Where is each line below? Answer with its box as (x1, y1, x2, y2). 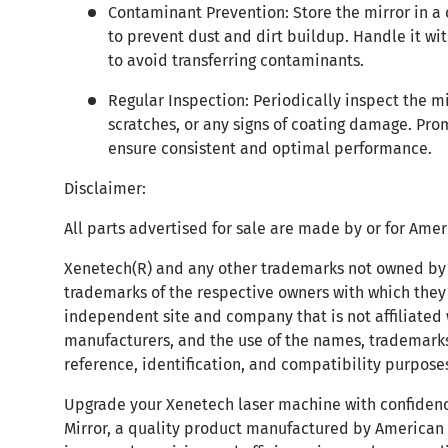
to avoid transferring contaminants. (108, 50, 364, 70)
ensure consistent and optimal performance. (108, 138, 432, 158)
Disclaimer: (64, 178, 146, 198)
